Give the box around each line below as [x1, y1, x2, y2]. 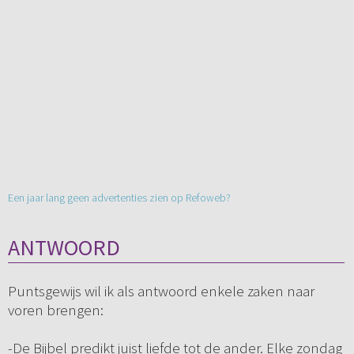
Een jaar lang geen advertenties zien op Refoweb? [7, 190, 231, 205]
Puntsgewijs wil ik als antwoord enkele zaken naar [7, 281, 314, 301]
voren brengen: [7, 300, 104, 320]
